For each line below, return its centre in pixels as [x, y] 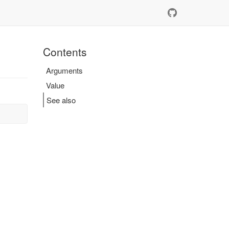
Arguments [64, 70]
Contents [65, 52]
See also [61, 100]
